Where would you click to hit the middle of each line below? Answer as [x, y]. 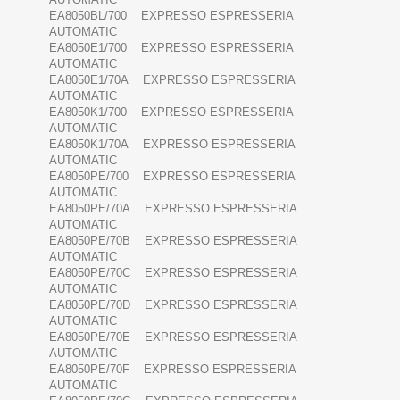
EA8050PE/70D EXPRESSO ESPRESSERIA [173, 305]
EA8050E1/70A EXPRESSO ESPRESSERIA [172, 80]
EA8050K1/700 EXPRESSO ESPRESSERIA [171, 112]
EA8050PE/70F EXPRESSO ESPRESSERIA [172, 370]
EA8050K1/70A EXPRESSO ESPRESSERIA [172, 145]
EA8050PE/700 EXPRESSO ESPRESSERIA [172, 177]
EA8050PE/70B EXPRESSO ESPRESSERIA [173, 241]
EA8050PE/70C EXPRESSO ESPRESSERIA [173, 273]
